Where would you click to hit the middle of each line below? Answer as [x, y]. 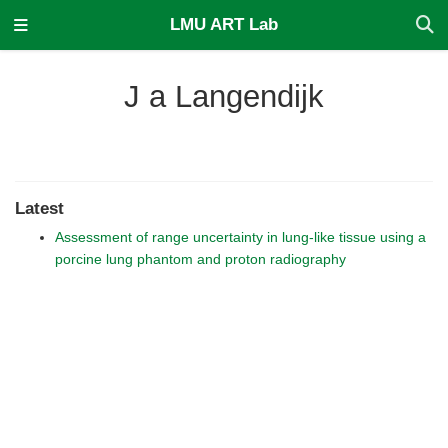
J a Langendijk [224, 96]
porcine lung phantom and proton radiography [200, 259]
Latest [39, 208]
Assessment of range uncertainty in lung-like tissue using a [240, 237]
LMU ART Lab [224, 24]
